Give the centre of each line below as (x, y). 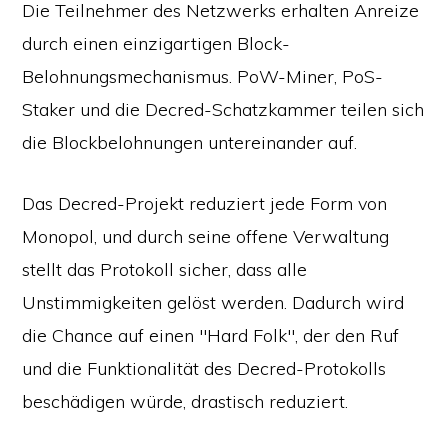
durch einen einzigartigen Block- (156, 43)
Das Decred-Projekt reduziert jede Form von (205, 203)
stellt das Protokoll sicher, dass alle (165, 269)
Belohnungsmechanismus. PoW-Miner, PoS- (203, 76)
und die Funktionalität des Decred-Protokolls (204, 368)
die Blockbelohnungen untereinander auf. (190, 142)
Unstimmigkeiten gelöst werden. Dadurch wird (213, 302)
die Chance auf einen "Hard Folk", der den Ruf (211, 335)
